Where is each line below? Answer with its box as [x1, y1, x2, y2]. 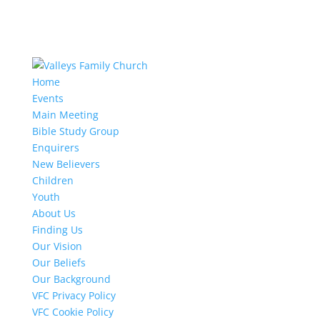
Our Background [31, 272, 111, 286]
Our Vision [31, 239, 82, 253]
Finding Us [31, 223, 83, 236]
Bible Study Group [31, 124, 119, 138]
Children [31, 174, 74, 187]
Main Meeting [31, 108, 99, 121]
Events [31, 91, 64, 105]
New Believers [31, 157, 100, 171]
